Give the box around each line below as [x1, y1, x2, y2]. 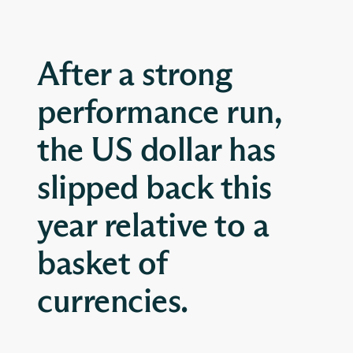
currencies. [37, 286, 188, 320]
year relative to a [37, 210, 269, 244]
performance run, [37, 97, 281, 131]
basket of [37, 248, 168, 282]
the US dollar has [37, 135, 276, 169]
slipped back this [37, 173, 272, 206]
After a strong [37, 59, 232, 93]
